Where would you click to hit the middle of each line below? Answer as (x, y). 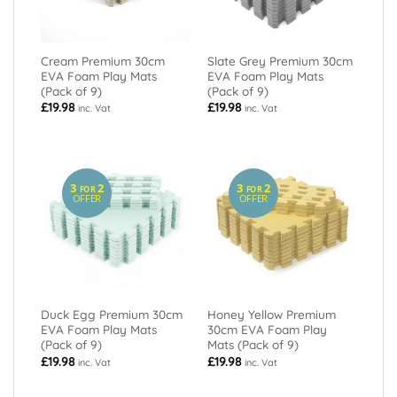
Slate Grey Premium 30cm (280, 60)
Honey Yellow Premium (271, 315)
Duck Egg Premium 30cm (111, 315)
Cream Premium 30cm (102, 60)
